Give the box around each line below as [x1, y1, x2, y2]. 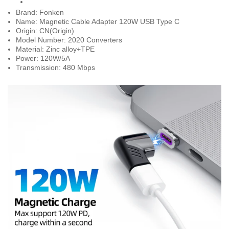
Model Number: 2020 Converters [16, 36, 122, 44]
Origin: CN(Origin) [16, 27, 74, 35]
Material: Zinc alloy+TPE [16, 45, 95, 53]
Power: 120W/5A [16, 54, 70, 62]
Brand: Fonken [16, 8, 64, 16]
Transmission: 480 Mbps [16, 63, 95, 72]
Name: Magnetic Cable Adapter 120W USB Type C [16, 17, 179, 26]
